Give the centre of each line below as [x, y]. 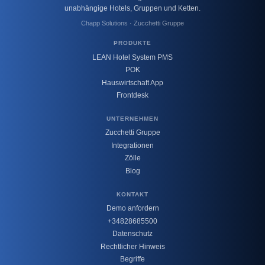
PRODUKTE [132, 43]
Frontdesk [132, 96]
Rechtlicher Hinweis [132, 246]
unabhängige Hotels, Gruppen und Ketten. [132, 8]
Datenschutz [132, 234]
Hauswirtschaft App [132, 83]
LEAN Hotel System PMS [132, 57]
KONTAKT [132, 194]
